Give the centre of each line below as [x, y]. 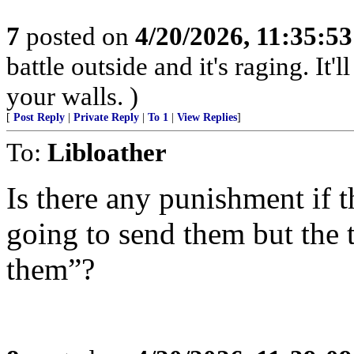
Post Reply [39, 117]
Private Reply [106, 117]
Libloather [107, 152]
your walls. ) [72, 96]
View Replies [207, 117]
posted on [77, 36]
